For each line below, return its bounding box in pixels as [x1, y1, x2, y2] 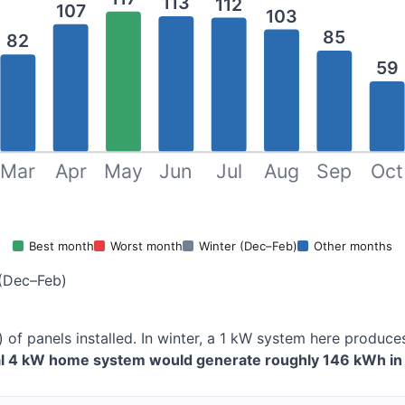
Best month [29, 239, 94, 254]
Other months [314, 239, 392, 254]
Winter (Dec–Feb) [199, 239, 297, 254]
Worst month [110, 239, 183, 254]
